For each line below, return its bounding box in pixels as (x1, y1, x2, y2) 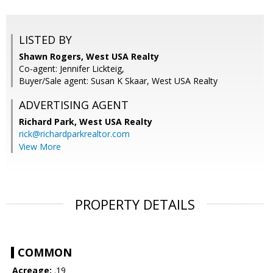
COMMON (18, 245, 72, 260)
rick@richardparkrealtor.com (19, 128, 130, 140)
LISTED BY (19, 32, 72, 48)
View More (19, 141, 61, 153)
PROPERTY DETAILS (75, 195, 195, 214)
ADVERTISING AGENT (19, 97, 129, 113)
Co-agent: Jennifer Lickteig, (19, 63, 124, 75)
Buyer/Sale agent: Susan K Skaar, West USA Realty (19, 75, 218, 87)
